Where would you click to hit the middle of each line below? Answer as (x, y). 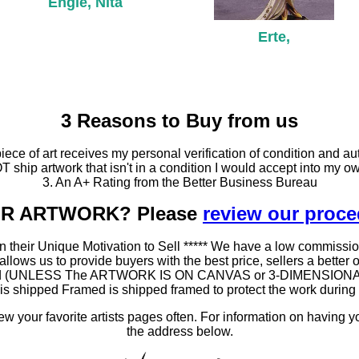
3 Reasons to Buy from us (179, 121)
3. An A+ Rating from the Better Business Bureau (179, 183)
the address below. (179, 332)
